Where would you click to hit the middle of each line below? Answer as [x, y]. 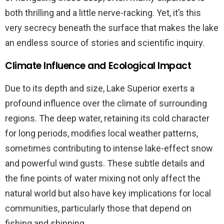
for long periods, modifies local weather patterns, [101, 133]
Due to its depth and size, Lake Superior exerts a [100, 88]
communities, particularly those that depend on [98, 208]
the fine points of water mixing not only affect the [103, 178]
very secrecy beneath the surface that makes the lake [112, 27]
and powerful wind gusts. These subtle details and [105, 163]
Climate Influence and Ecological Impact [98, 65]
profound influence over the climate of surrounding [106, 103]
